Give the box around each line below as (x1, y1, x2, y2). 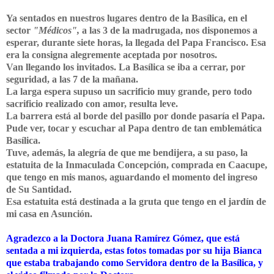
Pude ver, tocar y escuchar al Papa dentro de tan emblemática (6, 122, 262, 133)
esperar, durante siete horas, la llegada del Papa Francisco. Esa (6, 37, 266, 48)
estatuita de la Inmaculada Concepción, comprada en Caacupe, (6, 159, 267, 170)
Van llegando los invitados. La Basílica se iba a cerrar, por (6, 61, 245, 72)
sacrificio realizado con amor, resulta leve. (6, 98, 178, 109)
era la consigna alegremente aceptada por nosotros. (6, 49, 217, 60)
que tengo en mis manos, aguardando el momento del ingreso (6, 171, 257, 182)
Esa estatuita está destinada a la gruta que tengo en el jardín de (6, 196, 266, 207)
